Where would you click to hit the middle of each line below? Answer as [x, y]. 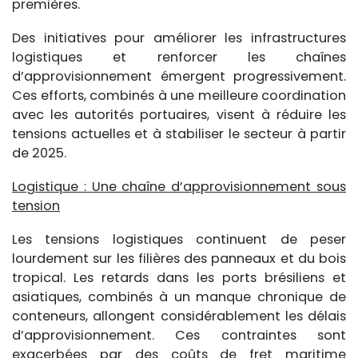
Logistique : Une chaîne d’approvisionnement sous [179, 186]
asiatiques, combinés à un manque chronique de [179, 296]
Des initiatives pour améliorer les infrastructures [179, 38]
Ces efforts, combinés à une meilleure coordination [179, 95]
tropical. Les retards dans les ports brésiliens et [179, 277]
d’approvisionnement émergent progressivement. [179, 76]
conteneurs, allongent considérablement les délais [179, 316]
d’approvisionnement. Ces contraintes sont [179, 335]
